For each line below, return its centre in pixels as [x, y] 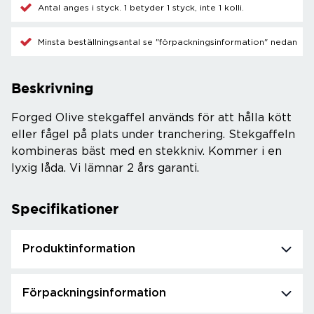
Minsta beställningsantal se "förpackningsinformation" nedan [168, 42]
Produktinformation [79, 249]
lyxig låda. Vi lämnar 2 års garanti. [105, 168]
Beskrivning [53, 88]
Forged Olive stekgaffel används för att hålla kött [151, 118]
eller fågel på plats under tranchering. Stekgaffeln [153, 135]
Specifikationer [65, 209]
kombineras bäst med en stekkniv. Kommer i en [146, 151]
